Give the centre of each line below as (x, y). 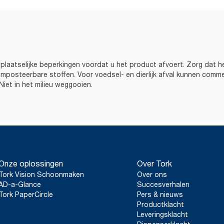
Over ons (152, 174)
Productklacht (160, 204)
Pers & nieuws (160, 194)
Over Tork (154, 163)
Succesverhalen (163, 184)
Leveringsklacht (162, 214)
